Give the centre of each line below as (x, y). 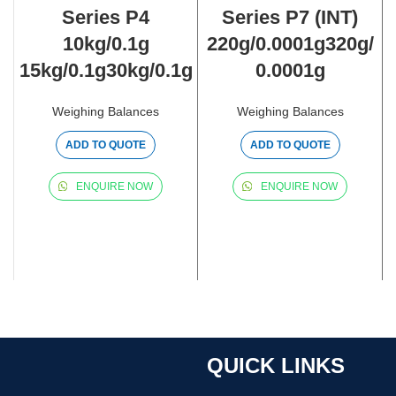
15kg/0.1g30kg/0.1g (106, 71)
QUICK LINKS (276, 365)
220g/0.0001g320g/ (290, 44)
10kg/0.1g (106, 44)
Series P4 (106, 18)
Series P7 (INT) (290, 18)
